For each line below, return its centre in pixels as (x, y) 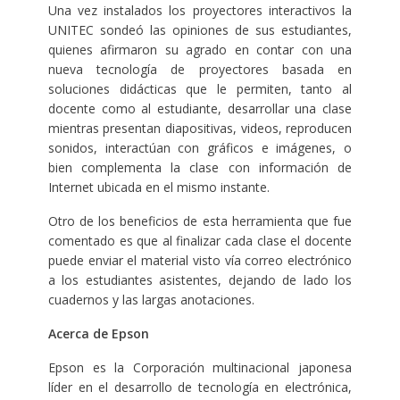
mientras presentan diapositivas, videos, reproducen (200, 128)
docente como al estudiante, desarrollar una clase (200, 108)
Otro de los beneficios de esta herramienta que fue (200, 221)
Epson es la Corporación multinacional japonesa (200, 367)
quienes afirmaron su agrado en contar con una (200, 49)
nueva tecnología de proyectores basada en (200, 69)
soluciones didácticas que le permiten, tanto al (200, 88)
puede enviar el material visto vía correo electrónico (200, 260)
